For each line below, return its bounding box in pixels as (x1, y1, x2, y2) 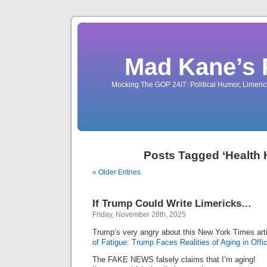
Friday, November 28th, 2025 (92, 210, 186, 219)
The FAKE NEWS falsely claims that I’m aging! (92, 255, 256, 264)
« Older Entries (92, 168, 141, 176)
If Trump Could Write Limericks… (92, 198, 252, 209)
